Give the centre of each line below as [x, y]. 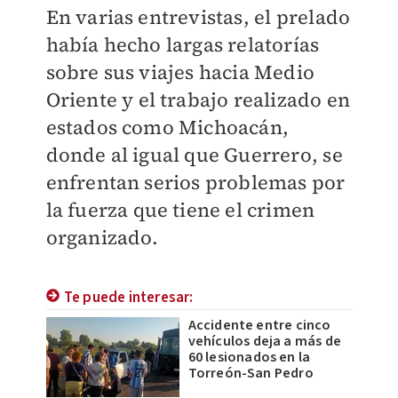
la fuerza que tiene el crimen [180, 210]
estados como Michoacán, [167, 127]
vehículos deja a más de [265, 342]
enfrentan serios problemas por [195, 183]
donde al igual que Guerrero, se [194, 155]
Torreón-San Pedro [251, 374]
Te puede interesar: [128, 298]
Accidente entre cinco [259, 326]
